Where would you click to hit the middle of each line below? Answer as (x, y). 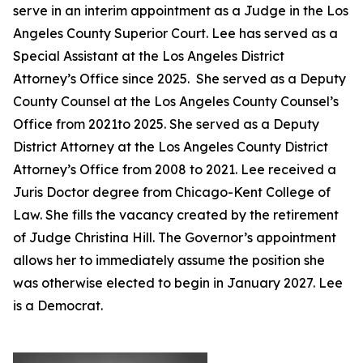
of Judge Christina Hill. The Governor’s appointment (175, 237)
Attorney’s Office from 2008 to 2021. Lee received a (175, 169)
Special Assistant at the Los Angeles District (149, 56)
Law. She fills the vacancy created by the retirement (176, 215)
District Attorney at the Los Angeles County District (171, 147)
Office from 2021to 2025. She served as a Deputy (166, 124)
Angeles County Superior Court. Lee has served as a (175, 33)
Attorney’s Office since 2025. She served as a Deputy (179, 79)
